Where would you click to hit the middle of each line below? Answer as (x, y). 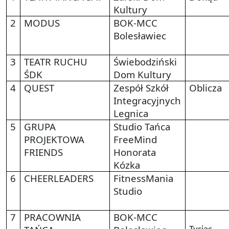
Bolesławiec (140, 35)
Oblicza (206, 87)
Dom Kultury (143, 74)
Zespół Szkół (141, 87)
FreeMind (135, 139)
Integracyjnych (147, 100)
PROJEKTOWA (54, 139)
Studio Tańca (142, 126)
